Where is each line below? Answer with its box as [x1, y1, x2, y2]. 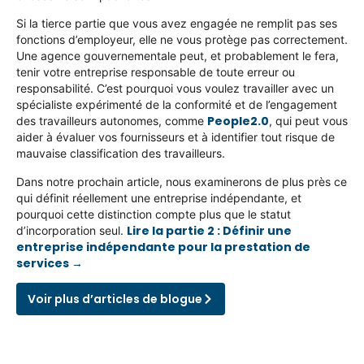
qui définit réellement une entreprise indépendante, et [16, 190, 301, 205]
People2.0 [207, 113, 269, 130]
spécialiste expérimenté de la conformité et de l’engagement [16, 97, 337, 112]
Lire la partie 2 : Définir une [127, 222, 292, 239]
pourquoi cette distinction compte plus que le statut [16, 206, 291, 221]
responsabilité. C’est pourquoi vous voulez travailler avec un [16, 81, 334, 96]
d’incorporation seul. [16, 223, 127, 237]
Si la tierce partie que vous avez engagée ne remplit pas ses [16, 16, 337, 31]
